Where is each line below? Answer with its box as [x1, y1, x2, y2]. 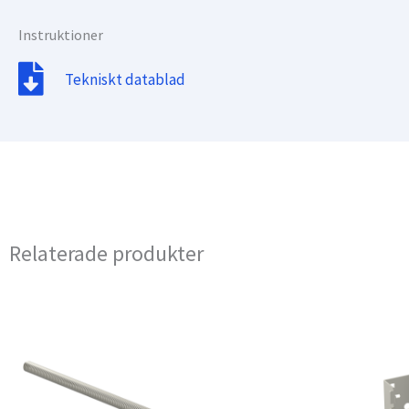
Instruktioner [18, 26, 103, 44]
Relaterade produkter [9, 239, 204, 267]
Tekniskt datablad [65, 68, 186, 89]
